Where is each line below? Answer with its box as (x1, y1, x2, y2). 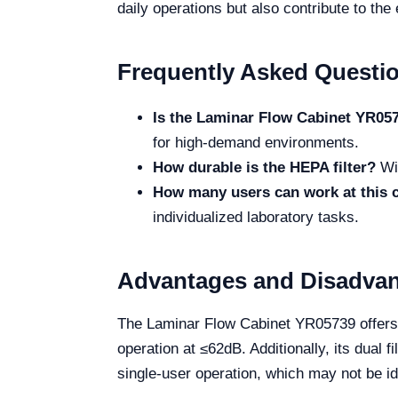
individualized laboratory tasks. (153, 209, 359, 226)
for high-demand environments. (153, 134, 359, 151)
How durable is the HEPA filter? (153, 159, 376, 176)
